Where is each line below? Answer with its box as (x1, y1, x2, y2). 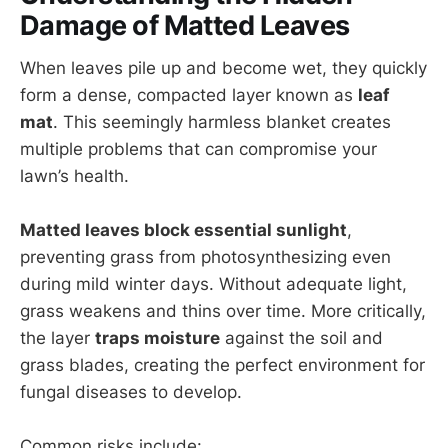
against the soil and (220, 328, 383, 349)
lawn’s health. (20, 165, 129, 186)
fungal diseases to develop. (20, 382, 242, 403)
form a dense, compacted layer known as (20, 84, 358, 105)
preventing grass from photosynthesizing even (20, 247, 391, 268)
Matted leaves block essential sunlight (20, 220, 347, 241)
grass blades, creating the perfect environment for (20, 355, 425, 376)
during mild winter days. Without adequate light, (20, 274, 407, 295)
